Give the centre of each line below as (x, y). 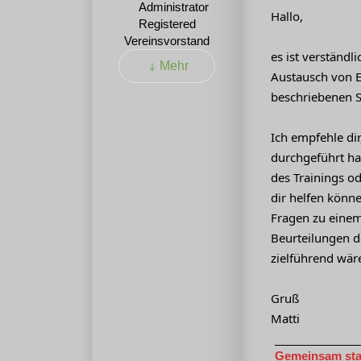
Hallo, (287, 17)
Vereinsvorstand (167, 40)
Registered (167, 23)
